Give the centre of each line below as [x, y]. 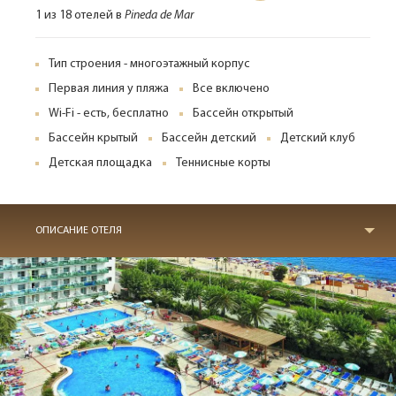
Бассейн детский [209, 138]
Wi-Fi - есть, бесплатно [109, 114]
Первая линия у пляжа [109, 89]
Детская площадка [100, 163]
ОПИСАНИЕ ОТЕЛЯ [79, 231]
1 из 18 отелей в [80, 15]
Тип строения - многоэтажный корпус [149, 64]
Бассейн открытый [243, 114]
